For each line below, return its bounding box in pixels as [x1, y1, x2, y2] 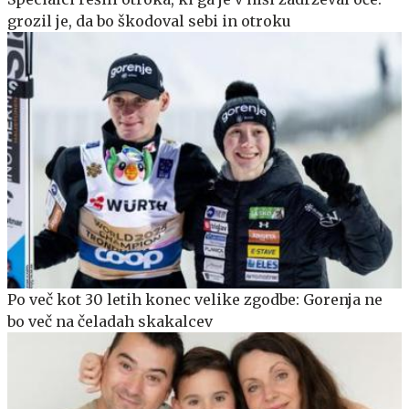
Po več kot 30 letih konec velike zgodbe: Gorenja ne [7, 290, 383, 309]
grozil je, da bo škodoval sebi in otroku [7, 12, 291, 31]
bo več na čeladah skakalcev [7, 312, 213, 331]
